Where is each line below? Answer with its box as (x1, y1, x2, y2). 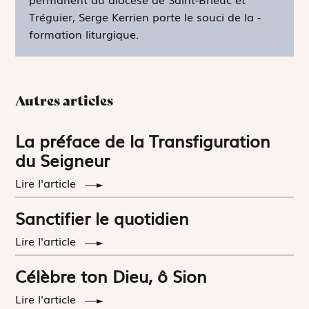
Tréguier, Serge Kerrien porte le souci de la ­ (29, 8, 261, 26)
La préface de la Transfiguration (15, 128, 271, 153)
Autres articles (15, 92, 114, 110)
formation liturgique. (29, 26, 139, 43)
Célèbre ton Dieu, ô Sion (15, 263, 208, 288)
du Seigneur (15, 148, 110, 172)
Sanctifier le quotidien (15, 206, 190, 230)
